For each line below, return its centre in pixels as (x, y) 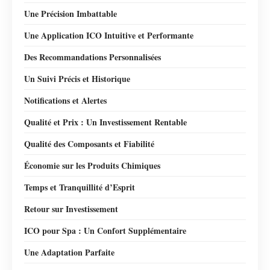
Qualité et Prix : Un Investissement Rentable (105, 122)
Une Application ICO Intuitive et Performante (109, 35)
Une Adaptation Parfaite (69, 252)
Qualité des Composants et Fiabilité (89, 143)
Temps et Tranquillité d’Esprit (80, 187)
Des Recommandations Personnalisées (93, 57)
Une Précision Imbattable (71, 13)
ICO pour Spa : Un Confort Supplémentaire (105, 230)
